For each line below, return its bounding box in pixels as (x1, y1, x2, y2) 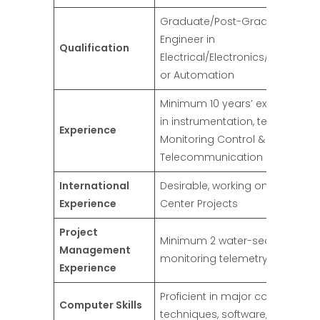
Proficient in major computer (160, 289, 306, 304)
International (59, 179, 129, 194)
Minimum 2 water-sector (160, 234, 285, 249)
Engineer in (160, 32, 215, 47)
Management (59, 243, 131, 258)
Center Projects (160, 196, 238, 211)
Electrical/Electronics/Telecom (160, 50, 313, 65)
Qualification (59, 41, 129, 56)
